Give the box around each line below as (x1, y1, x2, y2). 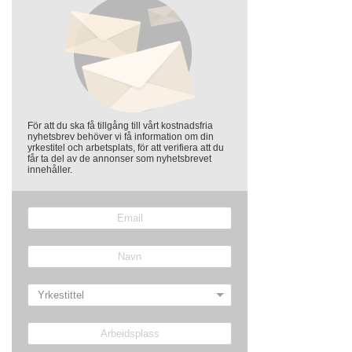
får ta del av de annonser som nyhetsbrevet (27, 153, 211, 164)
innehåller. (27, 164, 72, 175)
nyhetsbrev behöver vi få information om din (27, 131, 214, 142)
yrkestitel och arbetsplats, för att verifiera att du (27, 142, 224, 153)
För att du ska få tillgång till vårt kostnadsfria (27, 120, 213, 131)
